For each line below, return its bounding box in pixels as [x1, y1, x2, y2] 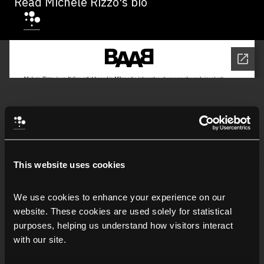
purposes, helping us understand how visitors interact [14, 220, 233, 230]
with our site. [14, 234, 66, 245]
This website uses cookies [14, 159, 126, 169]
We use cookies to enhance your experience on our [14, 192, 225, 202]
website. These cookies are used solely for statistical [14, 206, 232, 216]
